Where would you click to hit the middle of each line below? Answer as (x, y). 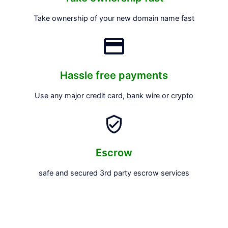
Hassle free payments (114, 75)
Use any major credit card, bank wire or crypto (114, 95)
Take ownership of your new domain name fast (114, 18)
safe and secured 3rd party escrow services (114, 173)
